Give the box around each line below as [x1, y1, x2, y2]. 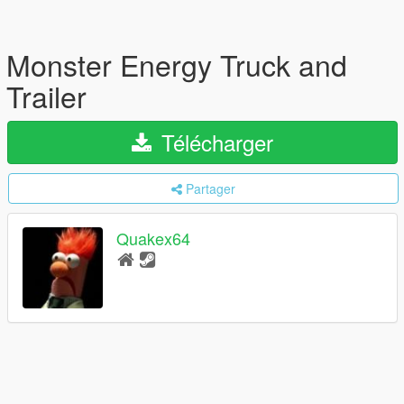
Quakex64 [116, 226, 190, 251]
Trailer [6, 75, 87, 116]
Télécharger [155, 126, 273, 158]
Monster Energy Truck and [6, 43, 347, 85]
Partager [186, 179, 235, 197]
